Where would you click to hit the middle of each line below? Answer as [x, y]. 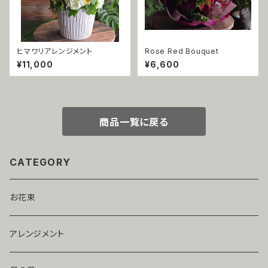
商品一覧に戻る [134, 122]
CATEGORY [40, 162]
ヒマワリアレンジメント [55, 51]
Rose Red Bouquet [182, 51]
